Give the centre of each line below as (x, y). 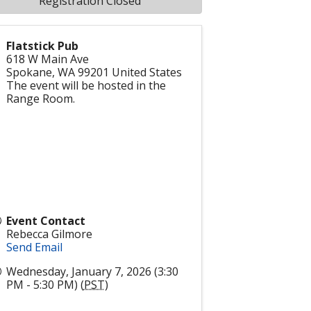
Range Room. (40, 99)
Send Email (34, 247)
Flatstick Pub (42, 46)
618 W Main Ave (47, 59)
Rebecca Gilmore (49, 234)
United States (146, 72)
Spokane (29, 72)
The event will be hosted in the (86, 85)
